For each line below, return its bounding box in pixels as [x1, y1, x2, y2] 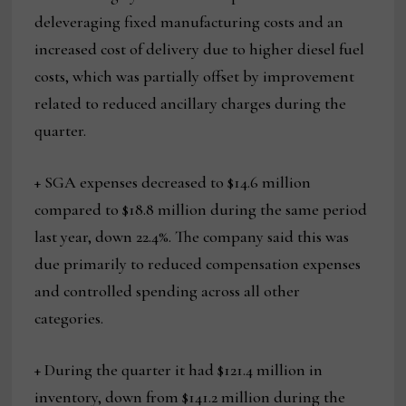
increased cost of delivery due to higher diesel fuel [34, 39, 365, 60]
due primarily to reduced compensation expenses [34, 254, 362, 275]
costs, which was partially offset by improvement [34, 66, 355, 87]
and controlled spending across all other [34, 281, 301, 302]
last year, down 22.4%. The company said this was [34, 227, 350, 247]
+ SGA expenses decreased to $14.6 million [34, 172, 312, 193]
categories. [34, 308, 104, 329]
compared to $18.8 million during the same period [34, 199, 368, 220]
